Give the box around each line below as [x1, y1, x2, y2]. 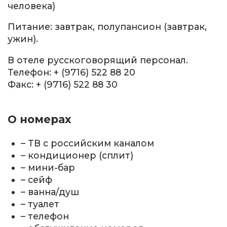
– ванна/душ [21, 186, 80, 198]
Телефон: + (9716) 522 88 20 [8, 66, 135, 78]
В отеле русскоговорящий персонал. [8, 54, 188, 65]
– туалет [21, 199, 60, 210]
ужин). [8, 33, 38, 45]
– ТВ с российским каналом [21, 138, 155, 149]
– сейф [21, 174, 53, 185]
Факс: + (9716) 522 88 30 [8, 79, 118, 90]
